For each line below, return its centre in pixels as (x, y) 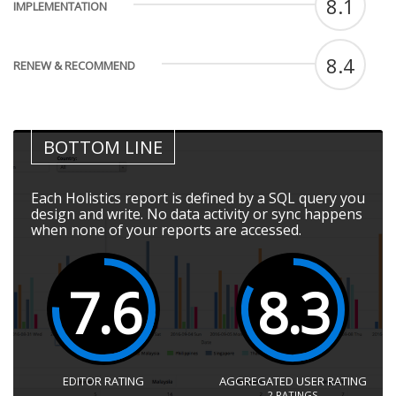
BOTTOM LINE (103, 147)
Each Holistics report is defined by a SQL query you (198, 198)
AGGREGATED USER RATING (293, 381)
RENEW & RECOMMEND (74, 65)
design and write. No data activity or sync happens (197, 213)
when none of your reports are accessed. (166, 229)
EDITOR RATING (103, 381)
